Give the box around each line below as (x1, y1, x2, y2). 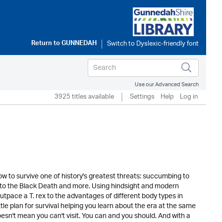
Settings (130, 90, 155, 104)
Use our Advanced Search (135, 78, 199, 91)
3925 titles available (55, 90, 114, 104)
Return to (31, 38, 61, 51)
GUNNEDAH (61, 38, 97, 51)
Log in (180, 90, 198, 104)
